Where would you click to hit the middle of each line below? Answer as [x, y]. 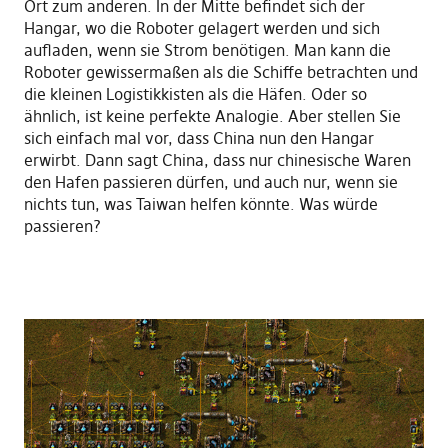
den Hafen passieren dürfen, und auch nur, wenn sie [210, 181]
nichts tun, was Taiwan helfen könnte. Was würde [200, 203]
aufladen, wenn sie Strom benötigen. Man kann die [207, 49]
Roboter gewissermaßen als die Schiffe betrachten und [220, 71]
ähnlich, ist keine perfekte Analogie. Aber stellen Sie [212, 115]
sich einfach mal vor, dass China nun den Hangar [198, 137]
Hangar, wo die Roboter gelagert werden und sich [201, 27]
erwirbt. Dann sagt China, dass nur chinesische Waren [217, 159]
